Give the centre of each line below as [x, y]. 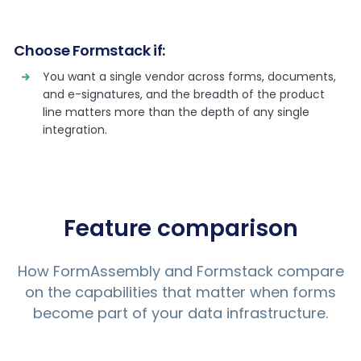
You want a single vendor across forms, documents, [190, 77]
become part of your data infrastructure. [180, 313]
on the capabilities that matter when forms [180, 293]
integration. [75, 130]
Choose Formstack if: [90, 50]
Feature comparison [180, 229]
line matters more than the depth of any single [176, 112]
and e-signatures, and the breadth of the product [184, 94]
